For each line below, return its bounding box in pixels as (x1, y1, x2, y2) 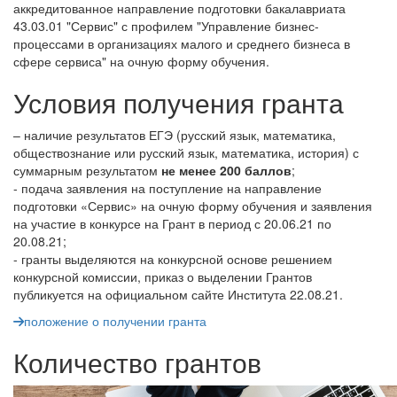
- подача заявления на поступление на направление (13, 178, 322, 197)
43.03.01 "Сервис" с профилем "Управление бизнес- (13, 16, 319, 35)
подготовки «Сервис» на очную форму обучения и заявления (13, 196, 372, 214)
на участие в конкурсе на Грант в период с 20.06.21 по (13, 214, 331, 232)
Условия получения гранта (13, 82, 344, 121)
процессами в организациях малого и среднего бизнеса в (13, 34, 350, 52)
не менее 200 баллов (161, 160, 292, 179)
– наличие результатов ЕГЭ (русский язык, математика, (13, 125, 336, 144)
